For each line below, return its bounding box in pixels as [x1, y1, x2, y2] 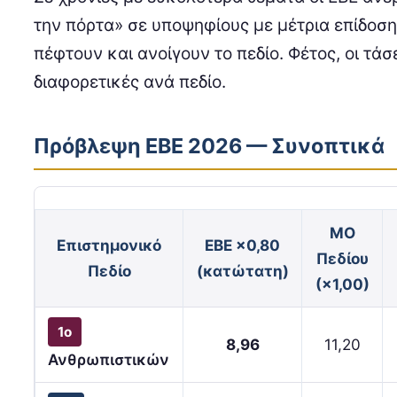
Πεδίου [315, 249, 369, 269]
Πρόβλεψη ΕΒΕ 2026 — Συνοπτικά [34, 133, 385, 160]
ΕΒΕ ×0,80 [205, 236, 280, 255]
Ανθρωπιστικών [48, 350, 170, 370]
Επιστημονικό [57, 236, 161, 255]
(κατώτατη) [196, 261, 289, 281]
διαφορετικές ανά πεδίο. [34, 72, 226, 93]
